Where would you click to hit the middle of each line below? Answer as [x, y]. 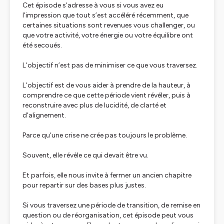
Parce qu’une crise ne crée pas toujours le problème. [105, 135]
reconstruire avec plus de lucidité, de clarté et [94, 105]
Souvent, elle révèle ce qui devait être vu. [85, 155]
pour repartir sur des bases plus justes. [84, 185]
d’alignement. [44, 115]
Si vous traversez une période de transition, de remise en [111, 205]
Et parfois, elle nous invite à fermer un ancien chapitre [107, 175]
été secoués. [42, 45]
